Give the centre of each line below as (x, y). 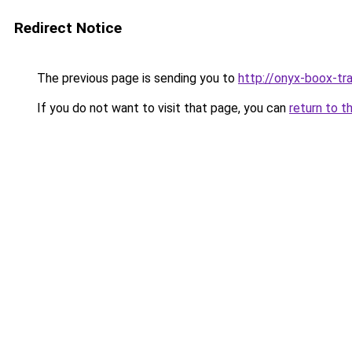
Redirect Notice (68, 28)
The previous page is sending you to (136, 78)
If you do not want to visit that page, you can (161, 108)
